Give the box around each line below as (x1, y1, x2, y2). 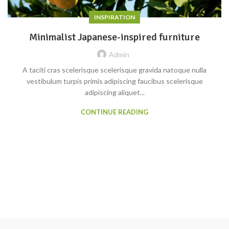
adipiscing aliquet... (84, 88, 145, 97)
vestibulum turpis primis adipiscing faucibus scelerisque (26, 77, 203, 86)
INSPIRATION (94, 13, 135, 21)
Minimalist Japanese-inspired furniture (29, 31, 200, 44)
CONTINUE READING (81, 108, 148, 117)
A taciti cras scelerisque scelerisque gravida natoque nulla (22, 65, 207, 75)
